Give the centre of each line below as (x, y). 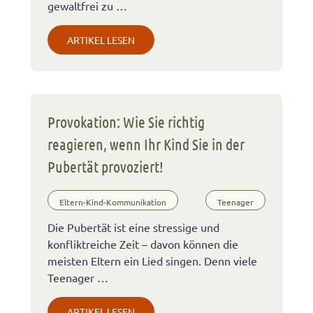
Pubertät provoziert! (105, 167)
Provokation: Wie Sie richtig (126, 122)
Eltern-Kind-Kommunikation (113, 202)
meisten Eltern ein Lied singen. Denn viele (152, 261)
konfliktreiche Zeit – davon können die (143, 244)
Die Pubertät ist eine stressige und (133, 227)
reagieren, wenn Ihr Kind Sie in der (146, 144)
